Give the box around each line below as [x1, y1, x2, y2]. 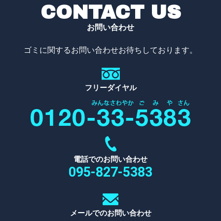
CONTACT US [40, 1, 181, 23]
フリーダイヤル [84, 83, 137, 92]
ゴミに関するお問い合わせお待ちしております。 [24, 45, 197, 55]
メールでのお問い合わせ [70, 208, 151, 218]
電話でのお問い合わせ [74, 154, 147, 164]
